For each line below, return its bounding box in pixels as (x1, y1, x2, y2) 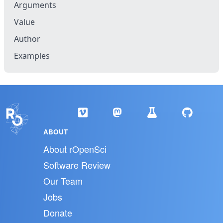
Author (14, 33, 40, 44)
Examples (14, 50, 50, 61)
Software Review (43, 158, 111, 171)
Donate (43, 206, 72, 219)
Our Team (43, 174, 83, 187)
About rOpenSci (43, 142, 107, 155)
